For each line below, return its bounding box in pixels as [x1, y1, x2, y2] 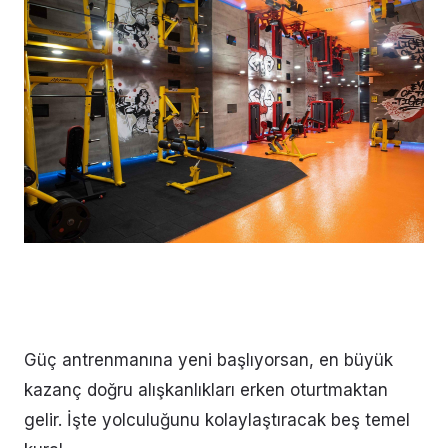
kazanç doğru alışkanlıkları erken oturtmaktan [24, 379, 388, 400]
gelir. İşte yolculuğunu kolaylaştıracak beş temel [24, 409, 410, 430]
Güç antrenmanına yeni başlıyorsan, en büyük [24, 349, 393, 370]
